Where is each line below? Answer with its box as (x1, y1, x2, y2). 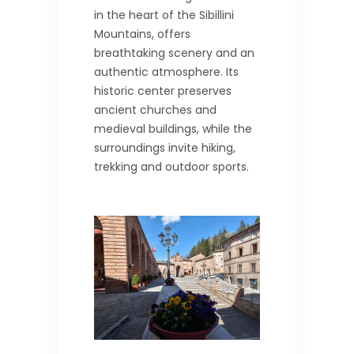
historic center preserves (94, 82, 232, 99)
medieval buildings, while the (94, 120, 252, 137)
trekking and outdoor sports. (94, 158, 249, 175)
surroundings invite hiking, (94, 139, 235, 156)
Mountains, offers (94, 25, 190, 42)
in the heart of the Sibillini (94, 6, 234, 23)
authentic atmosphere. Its (94, 63, 239, 80)
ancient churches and (94, 101, 217, 118)
